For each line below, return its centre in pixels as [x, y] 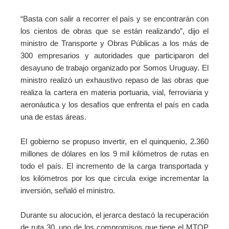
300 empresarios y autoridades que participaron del [114, 55]
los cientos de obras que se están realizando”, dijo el [114, 31]
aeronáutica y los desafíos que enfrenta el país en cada [114, 104]
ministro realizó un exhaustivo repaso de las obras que [114, 80]
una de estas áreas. [53, 117]
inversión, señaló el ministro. [68, 190]
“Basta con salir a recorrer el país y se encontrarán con [114, 18]
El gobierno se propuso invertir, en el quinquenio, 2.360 [114, 141]
